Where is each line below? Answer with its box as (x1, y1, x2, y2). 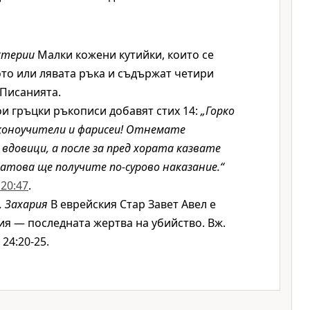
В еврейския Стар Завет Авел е (48, 197, 216, 212)
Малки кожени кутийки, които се (35, 47, 214, 62)
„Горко (201, 103, 235, 118)
